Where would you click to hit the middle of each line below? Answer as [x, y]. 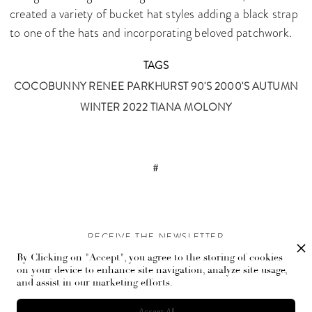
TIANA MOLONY [191, 107]
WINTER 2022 [114, 107]
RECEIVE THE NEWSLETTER [156, 236]
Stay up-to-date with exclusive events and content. [156, 259]
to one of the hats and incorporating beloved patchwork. [151, 32]
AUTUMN [275, 86]
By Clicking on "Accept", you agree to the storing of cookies [150, 258]
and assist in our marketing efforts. [95, 283]
